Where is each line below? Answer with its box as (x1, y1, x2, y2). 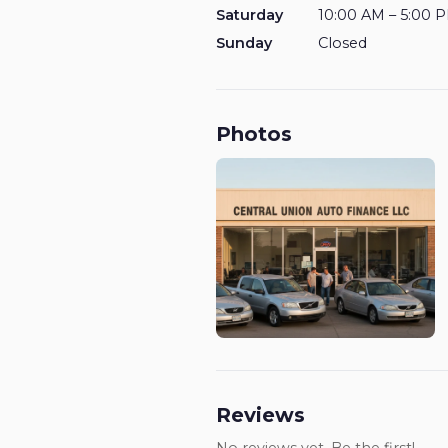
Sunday (216, 34, 272, 52)
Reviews (216, 403, 305, 427)
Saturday (216, 6, 283, 24)
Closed (318, 34, 367, 52)
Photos (216, 122, 292, 146)
